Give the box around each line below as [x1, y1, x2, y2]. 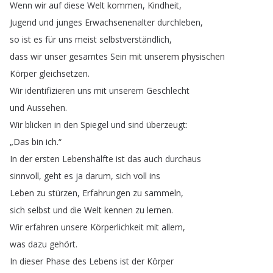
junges [56, 16, 82, 28]
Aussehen [27, 102, 65, 113]
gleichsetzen [39, 68, 88, 79]
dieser [19, 255, 43, 267]
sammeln [144, 187, 181, 199]
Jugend [10, 16, 37, 28]
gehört [49, 238, 76, 250]
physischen [182, 51, 225, 62]
